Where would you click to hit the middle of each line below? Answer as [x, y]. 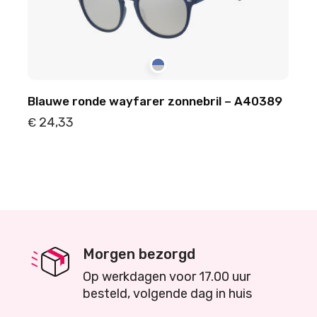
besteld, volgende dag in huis [167, 294]
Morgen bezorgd [139, 254]
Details [89, 164]
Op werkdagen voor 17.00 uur [167, 277]
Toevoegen [227, 164]
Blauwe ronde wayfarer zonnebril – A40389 [155, 101]
